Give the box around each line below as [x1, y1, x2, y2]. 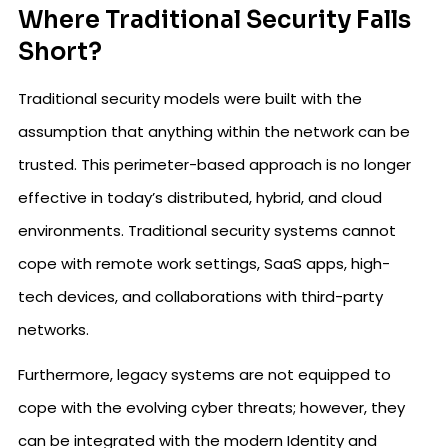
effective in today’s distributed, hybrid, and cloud [18, 187, 382, 208]
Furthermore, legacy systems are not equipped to [18, 364, 391, 385]
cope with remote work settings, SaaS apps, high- [18, 253, 390, 274]
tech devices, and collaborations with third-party [18, 286, 383, 307]
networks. [18, 319, 89, 340]
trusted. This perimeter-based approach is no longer [18, 154, 411, 175]
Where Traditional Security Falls [18, 5, 411, 35]
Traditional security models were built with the [18, 88, 362, 109]
